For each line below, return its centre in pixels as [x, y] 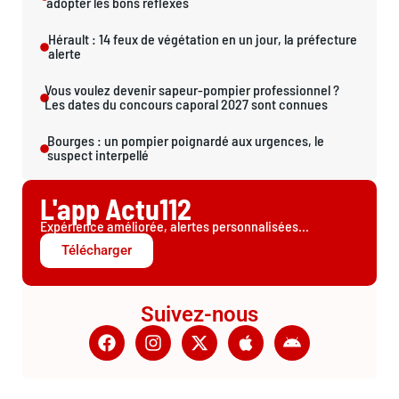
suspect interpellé [98, 155]
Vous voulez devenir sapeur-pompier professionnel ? [192, 90]
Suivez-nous [199, 315]
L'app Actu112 [116, 209]
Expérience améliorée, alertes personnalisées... [175, 226]
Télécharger [97, 251]
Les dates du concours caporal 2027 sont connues [187, 104]
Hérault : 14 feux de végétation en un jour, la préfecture [203, 39]
